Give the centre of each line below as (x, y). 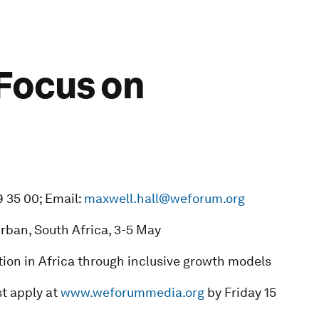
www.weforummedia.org (132, 292)
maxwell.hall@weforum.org (164, 198)
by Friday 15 (240, 292)
